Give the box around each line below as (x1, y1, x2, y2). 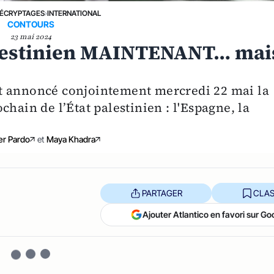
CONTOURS (7, 19, 54, 30)
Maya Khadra (46, 134, 95, 145)
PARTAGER (141, 187, 182, 198)
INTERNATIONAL (46, 9, 101, 18)
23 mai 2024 (10, 32, 51, 42)
